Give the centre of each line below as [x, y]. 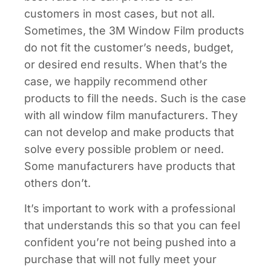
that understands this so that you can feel [132, 226]
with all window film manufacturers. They [131, 115]
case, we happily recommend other [116, 81]
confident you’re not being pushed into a [130, 243]
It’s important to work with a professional [130, 209]
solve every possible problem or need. [124, 149]
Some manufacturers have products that [130, 166]
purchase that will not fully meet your [120, 260]
